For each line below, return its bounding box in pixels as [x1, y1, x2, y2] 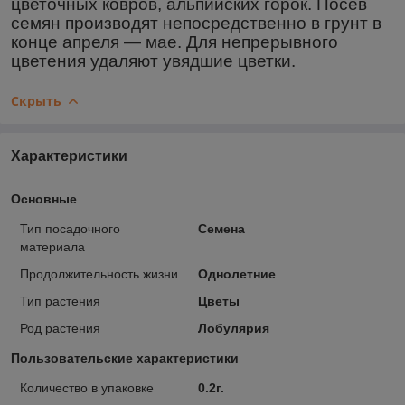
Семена [197, 221, 245, 236]
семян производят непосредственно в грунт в [11, 13, 381, 33]
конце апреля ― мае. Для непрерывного [11, 32, 338, 52]
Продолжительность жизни [20, 266, 178, 281]
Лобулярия [197, 320, 269, 335]
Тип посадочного [20, 221, 120, 236]
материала [20, 239, 85, 254]
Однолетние [197, 266, 276, 281]
